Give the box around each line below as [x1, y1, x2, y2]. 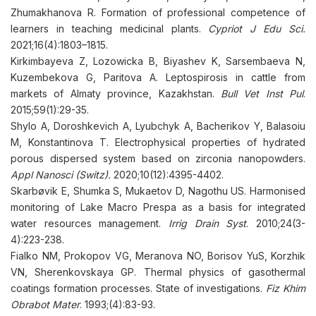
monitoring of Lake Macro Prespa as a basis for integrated [11, 201, 305, 213]
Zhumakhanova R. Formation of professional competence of [11, 6, 305, 18]
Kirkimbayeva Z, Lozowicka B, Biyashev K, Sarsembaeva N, [11, 55, 305, 67]
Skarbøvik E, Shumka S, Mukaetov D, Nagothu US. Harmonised [11, 185, 305, 197]
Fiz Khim [266, 282, 305, 294]
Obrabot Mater [11, 298, 80, 310]
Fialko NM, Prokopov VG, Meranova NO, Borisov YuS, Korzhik [11, 250, 305, 262]
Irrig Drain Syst [169, 217, 247, 229]
